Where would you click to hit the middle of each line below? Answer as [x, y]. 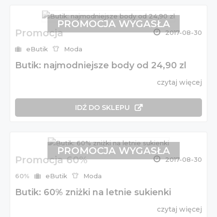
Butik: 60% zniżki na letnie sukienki [93, 193]
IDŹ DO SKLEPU [102, 108]
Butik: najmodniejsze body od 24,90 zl [101, 66]
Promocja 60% [51, 160]
